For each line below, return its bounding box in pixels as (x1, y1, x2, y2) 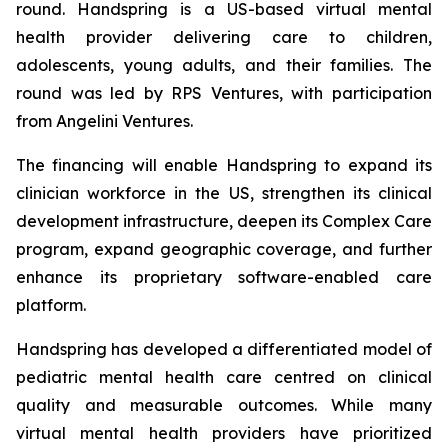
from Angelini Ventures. (16, 111, 193, 131)
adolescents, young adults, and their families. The (16, 55, 432, 75)
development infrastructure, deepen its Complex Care (16, 211, 432, 231)
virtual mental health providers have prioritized (16, 423, 432, 443)
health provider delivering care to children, (16, 27, 432, 47)
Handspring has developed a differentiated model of (16, 339, 432, 359)
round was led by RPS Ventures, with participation (16, 83, 432, 103)
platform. (16, 295, 86, 315)
